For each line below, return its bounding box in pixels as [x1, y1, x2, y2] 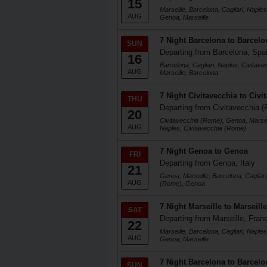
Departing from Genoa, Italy [160, 159, 255, 167]
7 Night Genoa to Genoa [160, 147, 248, 156]
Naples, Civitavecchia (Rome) [160, 125, 246, 132]
